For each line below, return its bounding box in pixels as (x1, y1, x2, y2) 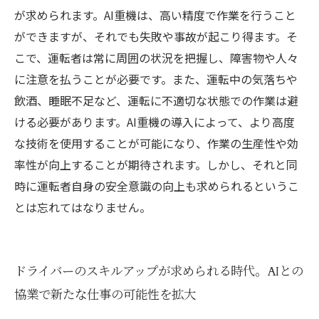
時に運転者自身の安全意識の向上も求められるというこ (14, 177, 299, 194)
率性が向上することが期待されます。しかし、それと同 (14, 156, 298, 173)
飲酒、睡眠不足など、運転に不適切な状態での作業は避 (14, 92, 298, 109)
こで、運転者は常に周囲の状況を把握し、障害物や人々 (14, 49, 298, 66)
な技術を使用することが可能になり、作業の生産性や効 (14, 135, 298, 152)
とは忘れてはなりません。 (14, 199, 151, 216)
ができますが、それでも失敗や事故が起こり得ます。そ (14, 28, 298, 45)
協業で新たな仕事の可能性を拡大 (14, 287, 196, 303)
